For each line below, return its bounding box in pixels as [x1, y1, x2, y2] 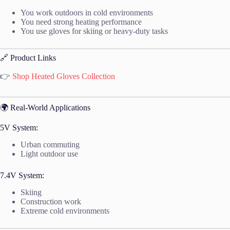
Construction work [21, 197, 81, 206]
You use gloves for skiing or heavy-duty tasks [21, 27, 168, 36]
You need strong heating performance [21, 17, 142, 27]
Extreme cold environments [21, 206, 109, 215]
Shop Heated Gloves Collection [12, 72, 115, 81]
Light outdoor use [21, 149, 78, 158]
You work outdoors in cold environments [21, 8, 153, 17]
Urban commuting [21, 140, 80, 149]
